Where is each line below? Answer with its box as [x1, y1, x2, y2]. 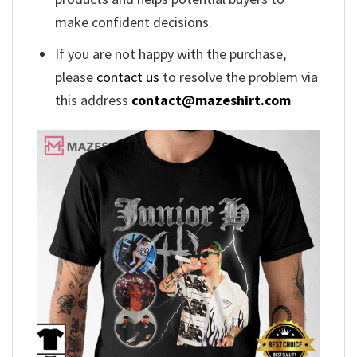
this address [55, 90, 132, 109]
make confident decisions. [55, 12, 213, 31]
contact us [96, 67, 160, 86]
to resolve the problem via [159, 67, 319, 86]
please [55, 67, 97, 86]
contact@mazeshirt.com [131, 90, 292, 109]
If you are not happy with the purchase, [55, 44, 287, 63]
